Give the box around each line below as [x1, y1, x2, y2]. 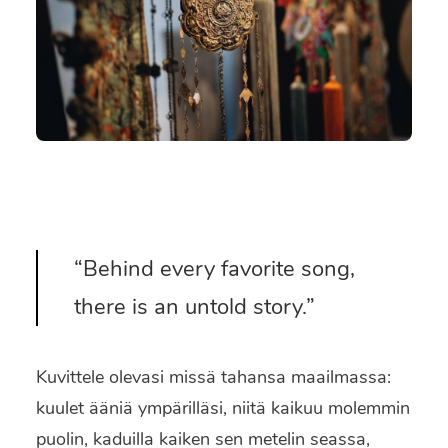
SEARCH [188, 59, 299, 95]
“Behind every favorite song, [74, 254, 355, 284]
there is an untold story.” [74, 292, 315, 322]
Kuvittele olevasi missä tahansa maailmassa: [36, 365, 391, 389]
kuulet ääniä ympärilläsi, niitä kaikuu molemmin [36, 396, 410, 420]
